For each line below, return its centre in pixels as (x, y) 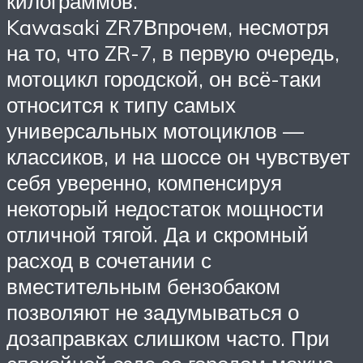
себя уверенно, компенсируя (144, 183)
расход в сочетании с (109, 261)
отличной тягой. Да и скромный (158, 235)
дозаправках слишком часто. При (168, 338)
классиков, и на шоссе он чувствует (178, 157)
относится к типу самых (121, 105)
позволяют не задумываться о (153, 312)
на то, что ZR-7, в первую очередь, (173, 53)
